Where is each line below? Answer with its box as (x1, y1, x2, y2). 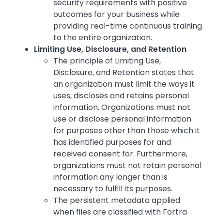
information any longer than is (53, 171, 168, 183)
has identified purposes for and (53, 137, 171, 148)
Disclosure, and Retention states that (53, 67, 194, 78)
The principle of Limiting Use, (53, 55, 161, 67)
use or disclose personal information (53, 113, 191, 125)
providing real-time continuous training (53, 20, 202, 32)
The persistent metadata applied (53, 195, 180, 206)
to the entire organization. (53, 32, 152, 44)
